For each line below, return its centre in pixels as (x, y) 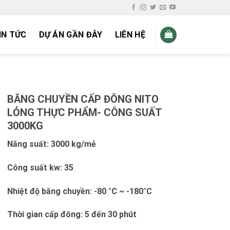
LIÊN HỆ (130, 35)
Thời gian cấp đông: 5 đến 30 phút (72, 215)
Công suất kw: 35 (40, 167)
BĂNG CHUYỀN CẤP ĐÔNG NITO (83, 99)
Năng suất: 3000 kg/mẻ (51, 144)
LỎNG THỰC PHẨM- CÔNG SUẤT (84, 112)
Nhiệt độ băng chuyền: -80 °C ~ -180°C (79, 191)
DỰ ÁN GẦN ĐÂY (71, 35)
